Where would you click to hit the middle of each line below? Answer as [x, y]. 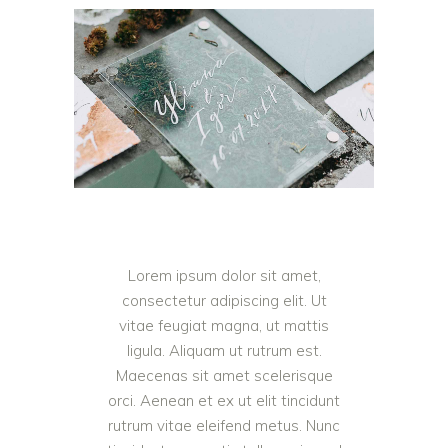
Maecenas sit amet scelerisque [224, 375]
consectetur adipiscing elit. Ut [224, 300]
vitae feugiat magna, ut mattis [224, 325]
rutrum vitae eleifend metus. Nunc [224, 425]
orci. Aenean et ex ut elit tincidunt [224, 400]
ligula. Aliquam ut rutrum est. [224, 350]
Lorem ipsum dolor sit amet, [224, 275]
